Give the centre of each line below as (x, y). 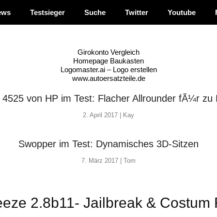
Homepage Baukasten (108, 61)
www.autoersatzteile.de (108, 78)
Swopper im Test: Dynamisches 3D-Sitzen (108, 144)
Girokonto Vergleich (108, 52)
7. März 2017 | (102, 161)
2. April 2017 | (103, 115)
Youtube (182, 12)
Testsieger (47, 12)
